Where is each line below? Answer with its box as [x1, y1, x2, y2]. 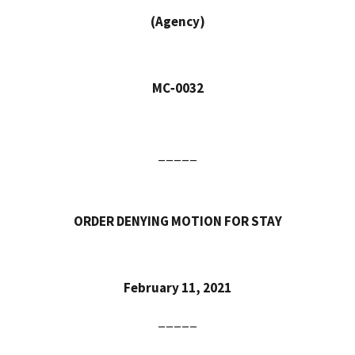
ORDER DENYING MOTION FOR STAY [73, 212, 282, 231]
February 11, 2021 [124, 279, 231, 297]
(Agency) [150, 13, 205, 31]
